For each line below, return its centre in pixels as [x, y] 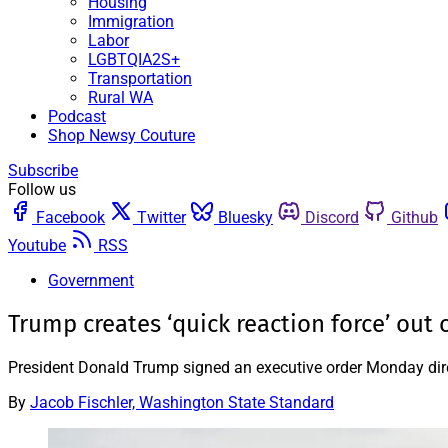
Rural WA [120, 97]
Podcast [77, 116]
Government [91, 280]
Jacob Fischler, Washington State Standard [182, 402]
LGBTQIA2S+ [134, 59]
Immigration [131, 21]
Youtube [37, 245]
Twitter [161, 217]
